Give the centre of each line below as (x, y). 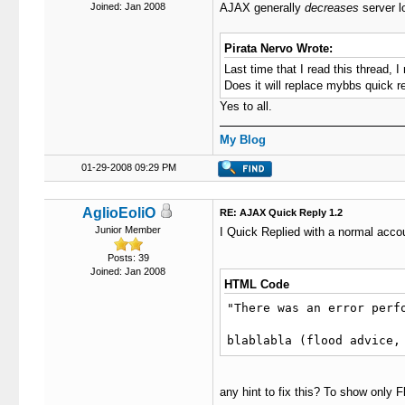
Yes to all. (245, 106)
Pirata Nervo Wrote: (278, 48)
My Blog (242, 140)
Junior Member (128, 230)
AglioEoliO (119, 213)
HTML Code (256, 284)
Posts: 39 (128, 258)
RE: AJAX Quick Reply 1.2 (281, 212)
